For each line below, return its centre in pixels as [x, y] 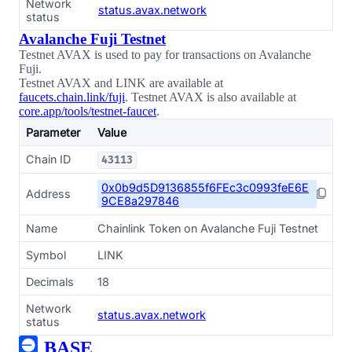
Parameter [53, 132]
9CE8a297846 [140, 201]
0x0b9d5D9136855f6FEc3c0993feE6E [205, 187]
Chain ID [48, 159]
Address [48, 194]
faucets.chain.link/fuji [72, 97]
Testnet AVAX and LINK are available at [121, 83]
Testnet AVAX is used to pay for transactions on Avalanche [165, 55]
